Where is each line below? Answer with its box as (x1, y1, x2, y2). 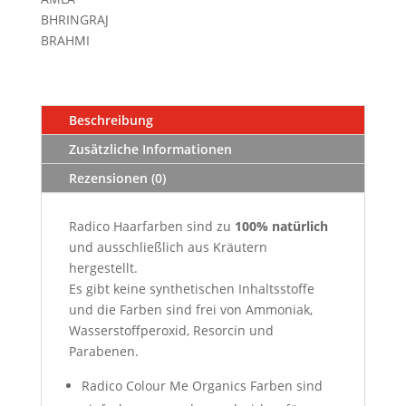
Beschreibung (68, 111, 153, 129)
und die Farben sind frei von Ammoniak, (68, 300, 313, 318)
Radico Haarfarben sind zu (68, 217, 235, 235)
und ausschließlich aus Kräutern (68, 237, 267, 256)
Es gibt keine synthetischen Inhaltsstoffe (68, 279, 314, 297)
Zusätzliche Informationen (68, 140, 232, 158)
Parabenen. (68, 342, 139, 360)
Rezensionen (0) (68, 169, 166, 187)
